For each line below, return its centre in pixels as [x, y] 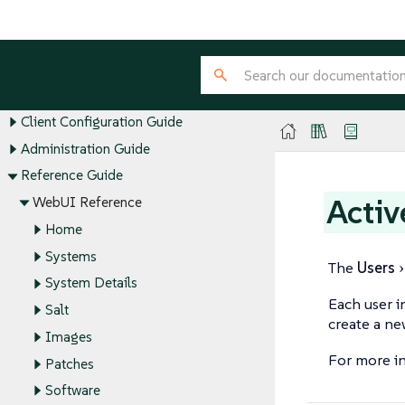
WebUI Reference [87, 202]
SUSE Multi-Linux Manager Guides [118, 66]
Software [72, 391]
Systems [71, 256]
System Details [91, 283]
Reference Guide [71, 175]
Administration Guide [85, 149]
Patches [69, 363]
